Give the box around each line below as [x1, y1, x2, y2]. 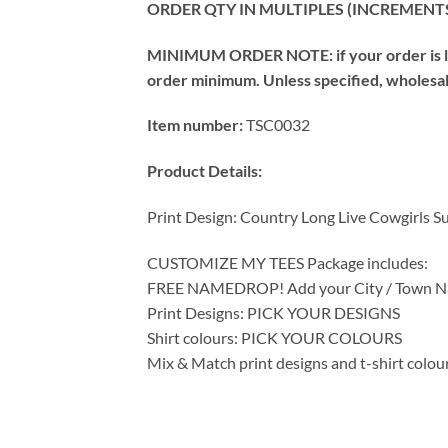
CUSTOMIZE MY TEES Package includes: [147, 252, 428, 272]
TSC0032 [243, 115, 310, 135]
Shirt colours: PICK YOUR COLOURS [147, 327, 402, 347]
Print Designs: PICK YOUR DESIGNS [147, 302, 400, 322]
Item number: [147, 115, 243, 135]
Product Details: [147, 161, 265, 181]
